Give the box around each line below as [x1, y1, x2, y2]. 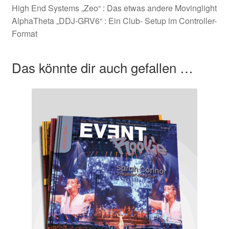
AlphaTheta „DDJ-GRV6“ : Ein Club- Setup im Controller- [11, 14, 217, 27]
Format [11, 27, 37, 39]
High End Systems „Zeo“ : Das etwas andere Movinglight [11, 2, 217, 14]
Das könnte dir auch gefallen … [11, 58, 193, 77]
